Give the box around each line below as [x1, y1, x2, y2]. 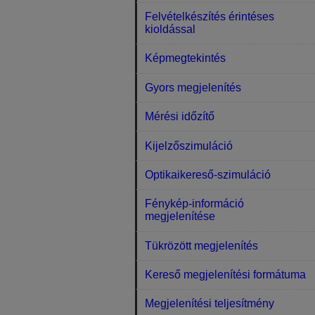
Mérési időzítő [145, 110, 215, 123]
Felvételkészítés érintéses [145, 11, 275, 23]
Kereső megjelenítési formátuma [145, 269, 307, 281]
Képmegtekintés [145, 52, 226, 65]
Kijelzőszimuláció [145, 139, 233, 152]
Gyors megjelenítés [145, 81, 242, 94]
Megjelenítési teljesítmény [145, 297, 275, 310]
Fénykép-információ [145, 198, 245, 210]
